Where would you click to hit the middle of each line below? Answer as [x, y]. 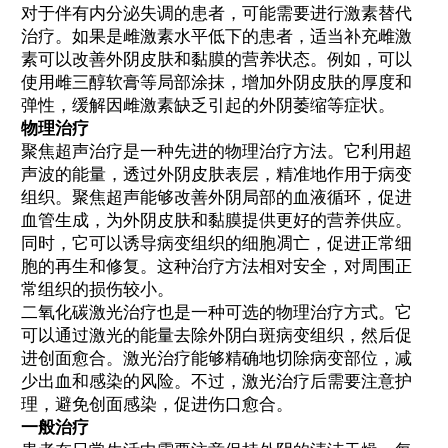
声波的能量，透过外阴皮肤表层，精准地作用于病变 [216, 174]
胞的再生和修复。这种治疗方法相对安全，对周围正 [216, 266]
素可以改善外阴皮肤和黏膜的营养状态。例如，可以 [216, 59]
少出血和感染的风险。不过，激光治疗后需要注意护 [216, 381]
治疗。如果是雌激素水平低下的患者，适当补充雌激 [216, 36]
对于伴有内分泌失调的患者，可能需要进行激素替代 [216, 13]
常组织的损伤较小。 [97, 289]
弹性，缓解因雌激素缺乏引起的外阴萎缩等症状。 [208, 105]
